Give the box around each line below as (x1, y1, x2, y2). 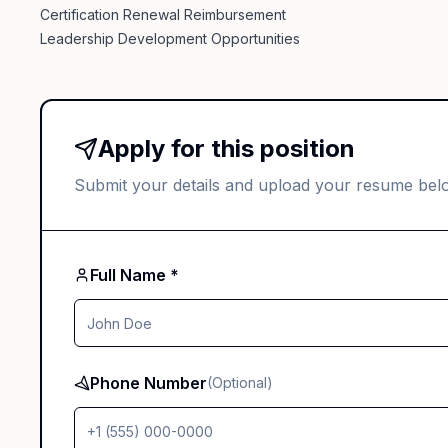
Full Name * (90, 265, 179, 286)
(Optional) (207, 374, 273, 392)
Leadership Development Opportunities (40, 30, 300, 48)
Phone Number (90, 373, 207, 394)
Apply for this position (98, 134, 355, 164)
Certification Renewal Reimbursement (40, 6, 286, 24)
